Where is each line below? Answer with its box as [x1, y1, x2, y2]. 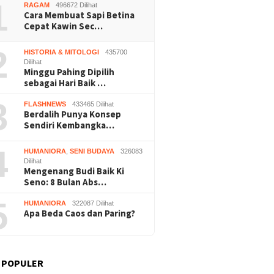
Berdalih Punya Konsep [24, 108, 122, 120]
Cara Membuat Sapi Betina [24, 9, 135, 21]
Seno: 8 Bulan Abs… [24, 176, 107, 188]
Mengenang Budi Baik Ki [24, 165, 125, 177]
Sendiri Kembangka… [24, 119, 115, 131]
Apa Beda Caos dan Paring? [24, 207, 136, 220]
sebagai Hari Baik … [24, 77, 106, 89]
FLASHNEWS [24, 100, 67, 108]
